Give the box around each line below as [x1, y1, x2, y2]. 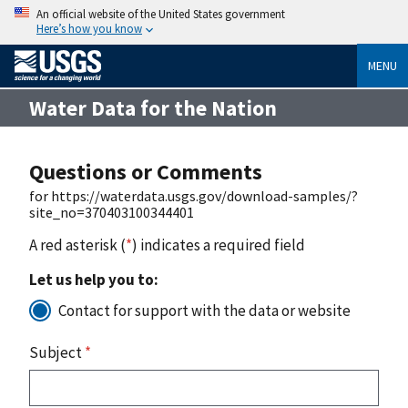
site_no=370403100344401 [29, 202, 194, 221]
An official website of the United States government [36, 6, 285, 21]
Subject [29, 342, 85, 362]
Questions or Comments [29, 157, 262, 186]
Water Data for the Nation [29, 94, 277, 121]
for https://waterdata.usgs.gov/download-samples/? [29, 186, 358, 205]
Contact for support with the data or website [58, 300, 351, 321]
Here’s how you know [36, 21, 142, 36]
